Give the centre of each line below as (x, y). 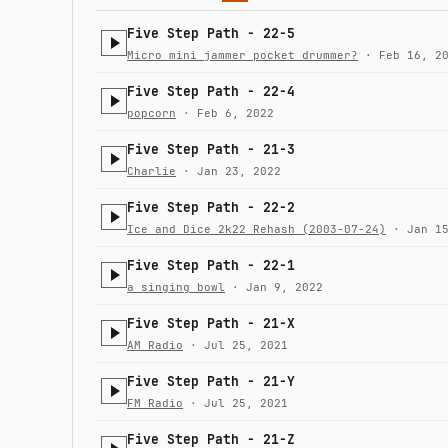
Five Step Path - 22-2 (211, 207)
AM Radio (155, 344)
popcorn (151, 112)
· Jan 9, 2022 (274, 286)
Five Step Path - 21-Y (211, 381)
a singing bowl (176, 286)
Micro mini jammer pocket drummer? (242, 54)
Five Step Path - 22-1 (211, 265)
